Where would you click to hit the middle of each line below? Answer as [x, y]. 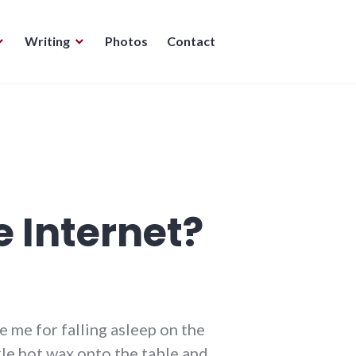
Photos [126, 41]
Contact [191, 41]
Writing [47, 41]
